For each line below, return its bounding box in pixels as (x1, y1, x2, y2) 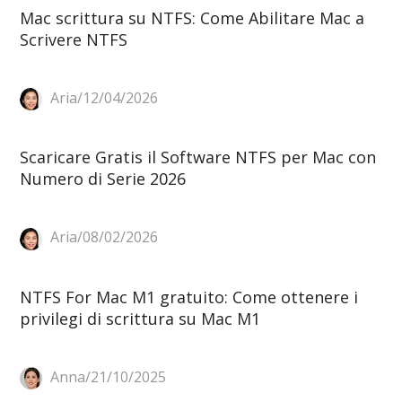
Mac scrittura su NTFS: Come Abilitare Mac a (19, 7, 364, 30)
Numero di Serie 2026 (19, 168, 186, 190)
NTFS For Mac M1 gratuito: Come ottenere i (19, 285, 358, 308)
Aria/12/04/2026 (46, 88, 158, 109)
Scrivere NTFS (19, 29, 127, 51)
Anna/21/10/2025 (46, 366, 166, 387)
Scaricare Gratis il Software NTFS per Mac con (19, 146, 376, 169)
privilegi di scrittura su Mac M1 (19, 307, 260, 329)
